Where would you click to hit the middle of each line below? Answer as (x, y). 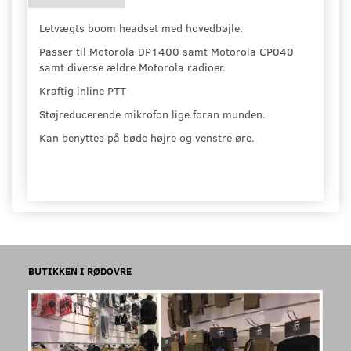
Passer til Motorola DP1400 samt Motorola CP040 (166, 51)
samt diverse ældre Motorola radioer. (134, 67)
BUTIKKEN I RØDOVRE (80, 271)
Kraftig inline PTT (83, 90)
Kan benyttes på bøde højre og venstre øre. (147, 137)
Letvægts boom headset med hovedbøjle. (141, 27)
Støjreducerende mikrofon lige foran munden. (152, 114)
